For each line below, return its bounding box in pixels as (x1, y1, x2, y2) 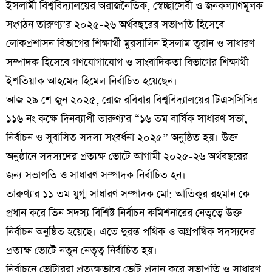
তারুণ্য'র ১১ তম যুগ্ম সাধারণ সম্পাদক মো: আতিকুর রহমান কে (6, 186, 250, 202)
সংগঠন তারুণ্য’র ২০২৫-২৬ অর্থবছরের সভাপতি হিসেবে (6, 17, 224, 32)
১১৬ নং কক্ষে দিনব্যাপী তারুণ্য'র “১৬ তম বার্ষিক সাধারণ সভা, (6, 111, 247, 126)
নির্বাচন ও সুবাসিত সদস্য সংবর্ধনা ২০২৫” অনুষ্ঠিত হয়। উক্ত (6, 130, 238, 145)
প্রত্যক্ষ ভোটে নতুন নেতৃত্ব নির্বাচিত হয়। (6, 243, 157, 258)
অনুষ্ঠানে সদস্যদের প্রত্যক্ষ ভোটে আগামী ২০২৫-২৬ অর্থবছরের (6, 149, 248, 164)
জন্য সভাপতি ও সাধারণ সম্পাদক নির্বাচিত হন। (6, 168, 186, 183)
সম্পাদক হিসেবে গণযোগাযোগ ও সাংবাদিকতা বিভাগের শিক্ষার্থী (6, 55, 248, 70)
